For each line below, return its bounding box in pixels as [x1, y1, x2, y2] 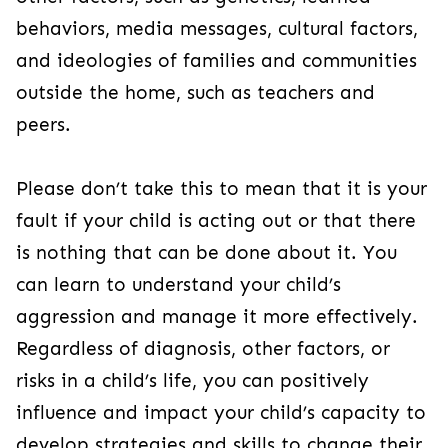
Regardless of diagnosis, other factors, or [16, 337, 390, 360]
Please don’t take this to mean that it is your [16, 177, 427, 200]
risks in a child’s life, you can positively [16, 369, 369, 392]
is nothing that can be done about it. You [16, 241, 397, 264]
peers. [16, 113, 71, 136]
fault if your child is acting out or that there [16, 209, 416, 232]
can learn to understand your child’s [16, 273, 341, 296]
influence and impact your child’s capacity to [16, 401, 426, 424]
